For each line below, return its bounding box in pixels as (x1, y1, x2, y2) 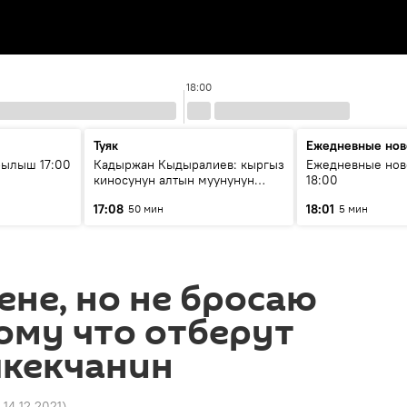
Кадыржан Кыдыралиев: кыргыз (94, 156, 284, 173)
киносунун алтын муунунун (94, 172, 254, 188)
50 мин (128, 202, 164, 215)
